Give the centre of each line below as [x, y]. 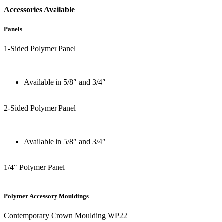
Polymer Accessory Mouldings [46, 196]
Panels [13, 29]
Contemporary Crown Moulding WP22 [66, 215]
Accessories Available [39, 10]
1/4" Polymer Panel [34, 167]
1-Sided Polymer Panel [40, 49]
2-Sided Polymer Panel [40, 108]
